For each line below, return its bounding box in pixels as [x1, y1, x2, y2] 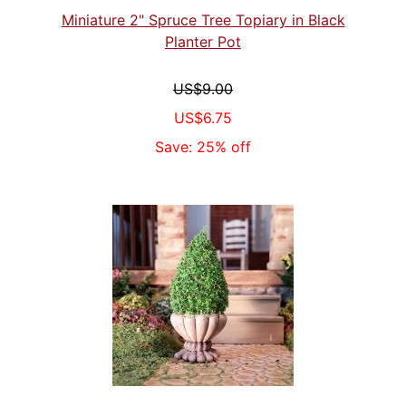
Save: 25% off [155, 137, 251, 156]
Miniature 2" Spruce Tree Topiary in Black [61, 10, 345, 29]
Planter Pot [165, 32, 241, 51]
